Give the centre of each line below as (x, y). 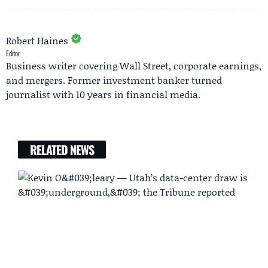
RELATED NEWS (62, 149)
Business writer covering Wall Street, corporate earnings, (134, 65)
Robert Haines (37, 40)
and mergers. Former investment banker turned (114, 80)
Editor (13, 53)
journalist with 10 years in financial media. (103, 94)
